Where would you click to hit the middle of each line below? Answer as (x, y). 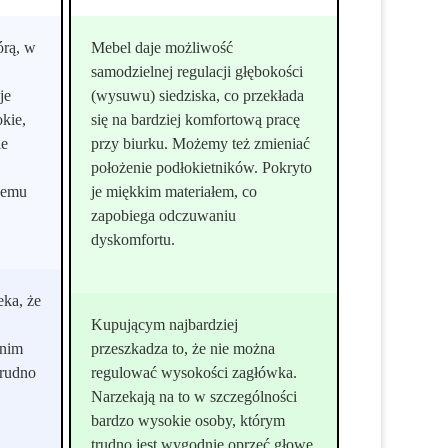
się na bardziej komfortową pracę (196, 119)
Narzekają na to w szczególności (194, 396)
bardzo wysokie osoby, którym (188, 420)
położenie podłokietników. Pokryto (202, 167)
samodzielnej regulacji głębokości (197, 71)
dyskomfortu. (133, 239)
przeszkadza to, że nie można (183, 348)
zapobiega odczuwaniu (164, 215)
